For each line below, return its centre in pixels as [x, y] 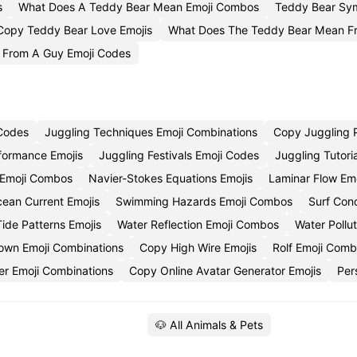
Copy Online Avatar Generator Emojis [225, 271]
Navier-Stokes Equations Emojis [171, 178]
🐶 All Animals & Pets [209, 325]
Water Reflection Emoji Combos [198, 224]
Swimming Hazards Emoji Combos [204, 201]
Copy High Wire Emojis [198, 247]
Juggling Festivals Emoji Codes [179, 155]
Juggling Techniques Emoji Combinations [151, 132]
